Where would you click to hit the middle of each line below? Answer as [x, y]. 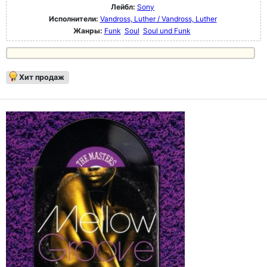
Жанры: [88, 31]
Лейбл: [123, 7]
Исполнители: [74, 19]
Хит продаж [42, 77]
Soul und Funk [167, 31]
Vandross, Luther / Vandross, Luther [158, 19]
